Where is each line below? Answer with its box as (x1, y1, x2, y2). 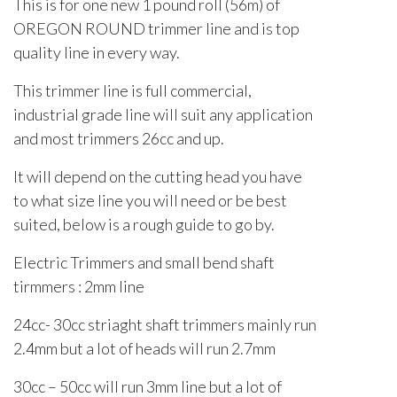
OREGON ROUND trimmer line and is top (13, 19, 300, 39)
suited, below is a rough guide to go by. (13, 214, 275, 235)
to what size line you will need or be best (13, 191, 287, 211)
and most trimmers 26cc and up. (13, 128, 224, 149)
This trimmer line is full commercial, (13, 81, 252, 101)
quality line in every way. (13, 43, 180, 63)
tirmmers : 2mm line (13, 276, 144, 297)
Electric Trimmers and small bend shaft (13, 253, 275, 273)
